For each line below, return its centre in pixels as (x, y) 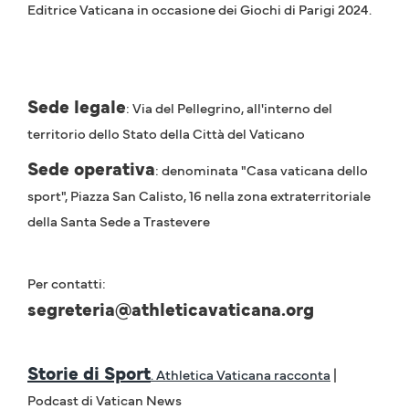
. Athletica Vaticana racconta (241, 374)
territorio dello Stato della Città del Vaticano (168, 133)
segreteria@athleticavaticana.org (171, 309)
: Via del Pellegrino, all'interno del (229, 108)
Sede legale (77, 106)
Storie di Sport (89, 373)
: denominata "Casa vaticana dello (262, 170)
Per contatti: (67, 283)
